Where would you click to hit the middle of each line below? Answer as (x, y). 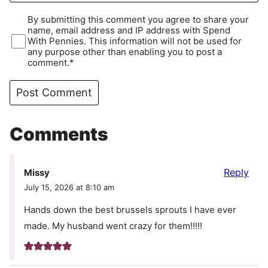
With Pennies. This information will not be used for (135, 41)
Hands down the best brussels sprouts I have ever (130, 210)
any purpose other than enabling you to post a (125, 52)
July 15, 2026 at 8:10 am (69, 188)
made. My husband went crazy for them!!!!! (113, 226)
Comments (59, 134)
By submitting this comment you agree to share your (138, 20)
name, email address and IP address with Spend (129, 31)
